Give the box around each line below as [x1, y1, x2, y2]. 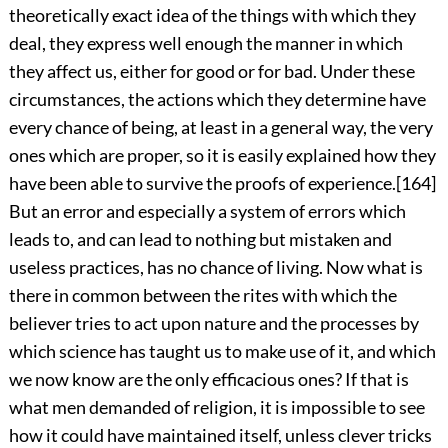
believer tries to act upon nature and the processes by [8, 312, 419, 335]
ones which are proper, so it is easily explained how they [8, 144, 436, 167]
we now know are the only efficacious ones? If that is [8, 368, 409, 391]
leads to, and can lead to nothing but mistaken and [8, 228, 392, 251]
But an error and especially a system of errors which [8, 200, 406, 223]
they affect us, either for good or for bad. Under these [8, 60, 415, 83]
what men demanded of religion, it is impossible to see [8, 396, 425, 419]
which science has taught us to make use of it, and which [8, 340, 436, 363]
